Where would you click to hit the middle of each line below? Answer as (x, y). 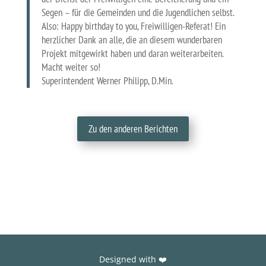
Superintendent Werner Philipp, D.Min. (107, 81)
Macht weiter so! (71, 67)
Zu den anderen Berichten (133, 129)
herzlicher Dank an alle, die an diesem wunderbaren (132, 40)
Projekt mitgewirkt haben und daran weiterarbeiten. (132, 53)
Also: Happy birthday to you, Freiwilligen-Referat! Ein (133, 26)
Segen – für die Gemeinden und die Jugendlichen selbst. (137, 12)
